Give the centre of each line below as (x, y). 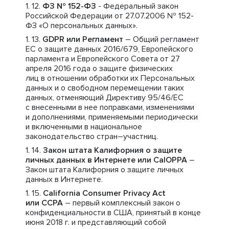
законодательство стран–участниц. (92, 136)
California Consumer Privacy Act (104, 193)
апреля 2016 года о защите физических (99, 68)
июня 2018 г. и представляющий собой (96, 222)
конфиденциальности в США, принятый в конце (113, 213)
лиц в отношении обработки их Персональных (110, 78)
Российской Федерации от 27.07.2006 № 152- (110, 16)
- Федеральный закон (137, 6)
